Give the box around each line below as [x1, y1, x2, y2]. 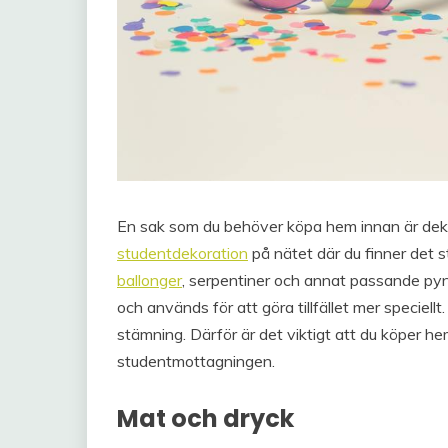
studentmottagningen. [117, 351, 275, 371]
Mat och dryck [117, 402, 294, 435]
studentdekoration [117, 243, 248, 263]
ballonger [117, 270, 182, 290]
